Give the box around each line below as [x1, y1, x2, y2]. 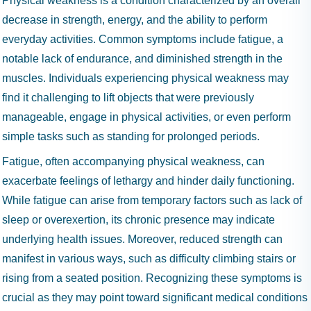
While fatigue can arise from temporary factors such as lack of [2, 194, 302, 206]
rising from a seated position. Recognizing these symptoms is [2, 272, 302, 284]
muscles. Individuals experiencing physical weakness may [2, 72, 289, 84]
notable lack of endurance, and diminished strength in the [2, 53, 283, 65]
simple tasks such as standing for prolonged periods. [2, 131, 260, 142]
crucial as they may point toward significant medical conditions [2, 292, 308, 303]
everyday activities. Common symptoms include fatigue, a [2, 33, 283, 45]
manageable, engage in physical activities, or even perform [2, 111, 291, 123]
